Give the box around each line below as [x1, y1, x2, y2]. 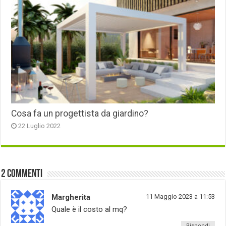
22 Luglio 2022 [18, 122, 61, 130]
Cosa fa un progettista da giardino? [11, 108, 149, 119]
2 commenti [1, 168, 43, 180]
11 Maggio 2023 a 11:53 [145, 192, 215, 200]
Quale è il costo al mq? [51, 204, 128, 214]
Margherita [51, 192, 91, 202]
